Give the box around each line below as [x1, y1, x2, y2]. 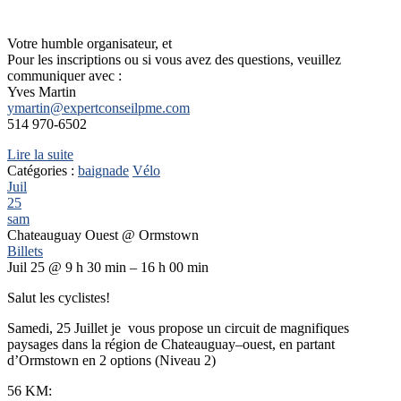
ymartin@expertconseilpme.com [7, 100, 190, 116]
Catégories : [7, 163, 78, 179]
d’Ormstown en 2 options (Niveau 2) [7, 353, 216, 369]
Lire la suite [7, 147, 73, 163]
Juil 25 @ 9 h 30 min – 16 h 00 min [7, 260, 209, 276]
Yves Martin [7, 84, 76, 100]
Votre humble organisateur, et [7, 36, 172, 52]
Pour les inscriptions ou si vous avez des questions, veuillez [7, 52, 341, 68]
